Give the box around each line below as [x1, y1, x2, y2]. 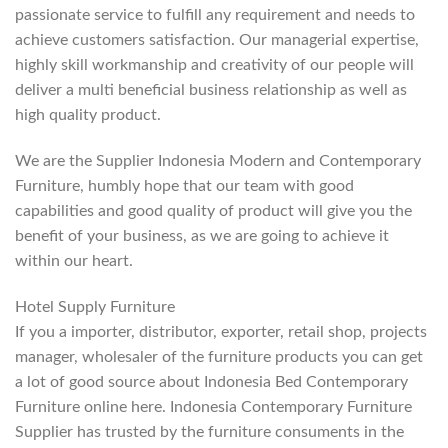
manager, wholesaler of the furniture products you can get [15, 348, 423, 365]
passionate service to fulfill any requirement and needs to [15, 6, 415, 23]
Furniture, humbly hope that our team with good [15, 177, 354, 194]
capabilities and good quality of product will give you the [15, 202, 412, 219]
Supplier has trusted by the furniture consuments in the [15, 423, 404, 440]
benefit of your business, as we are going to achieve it [15, 227, 389, 244]
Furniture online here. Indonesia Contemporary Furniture [15, 398, 412, 415]
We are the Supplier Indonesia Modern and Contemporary [15, 152, 421, 169]
